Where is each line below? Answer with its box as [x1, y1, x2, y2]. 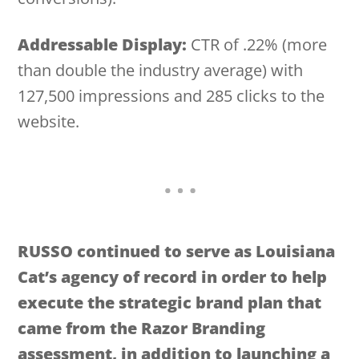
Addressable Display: [18, 33, 188, 55]
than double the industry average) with [18, 58, 304, 81]
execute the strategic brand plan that [18, 291, 322, 313]
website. [18, 110, 80, 132]
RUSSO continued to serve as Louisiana [18, 240, 336, 262]
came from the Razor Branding [18, 317, 266, 339]
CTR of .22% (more [187, 33, 328, 55]
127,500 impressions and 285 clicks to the [18, 84, 325, 107]
